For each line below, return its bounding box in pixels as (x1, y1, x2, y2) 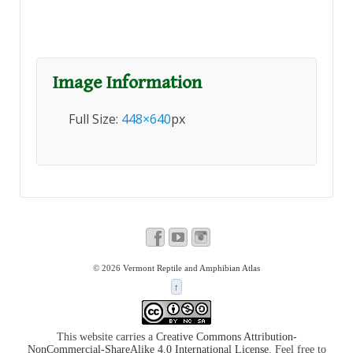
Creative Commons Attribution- (155, 331, 297, 344)
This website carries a (56, 331, 156, 344)
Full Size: (69, 110, 121, 128)
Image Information (53, 71, 202, 94)
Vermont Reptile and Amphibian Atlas (121, 262, 260, 273)
